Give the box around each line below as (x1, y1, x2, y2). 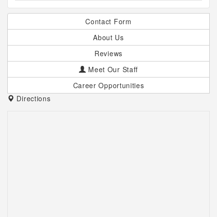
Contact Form (85, 16, 132, 26)
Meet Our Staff (86, 64, 139, 74)
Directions (14, 93, 51, 103)
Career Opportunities (73, 80, 144, 90)
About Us (93, 32, 124, 42)
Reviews (94, 48, 123, 58)
